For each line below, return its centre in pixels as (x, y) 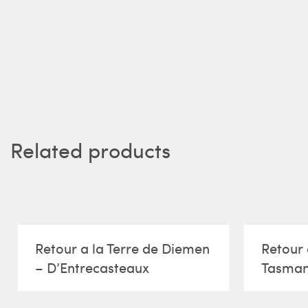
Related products (90, 150)
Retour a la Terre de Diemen (122, 247)
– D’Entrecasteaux (92, 267)
